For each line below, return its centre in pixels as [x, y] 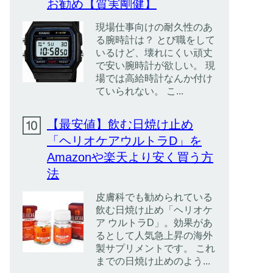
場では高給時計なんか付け [154, 78]
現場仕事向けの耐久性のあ [154, 27]
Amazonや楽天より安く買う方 [130, 157]
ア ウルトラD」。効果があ [154, 223]
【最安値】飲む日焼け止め [120, 124]
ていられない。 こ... [140, 91]
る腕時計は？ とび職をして [155, 40]
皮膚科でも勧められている [154, 197]
